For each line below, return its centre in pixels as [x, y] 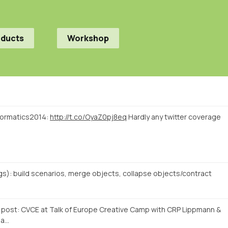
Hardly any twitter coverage [174, 117]
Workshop [88, 38]
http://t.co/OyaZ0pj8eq [88, 117]
